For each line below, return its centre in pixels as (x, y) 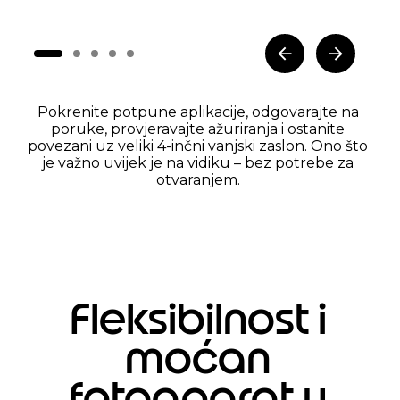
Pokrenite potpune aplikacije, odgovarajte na (198, 112)
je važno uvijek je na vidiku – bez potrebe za (198, 163)
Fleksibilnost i (198, 319)
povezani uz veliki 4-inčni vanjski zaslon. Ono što (198, 146)
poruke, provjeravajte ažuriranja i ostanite (198, 129)
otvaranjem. (198, 180)
